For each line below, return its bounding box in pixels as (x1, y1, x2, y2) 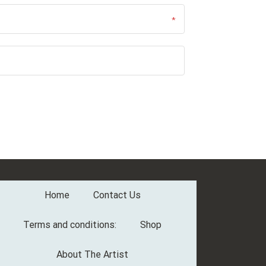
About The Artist (56, 249, 129, 260)
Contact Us (93, 189, 141, 201)
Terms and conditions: (23, 219, 117, 230)
